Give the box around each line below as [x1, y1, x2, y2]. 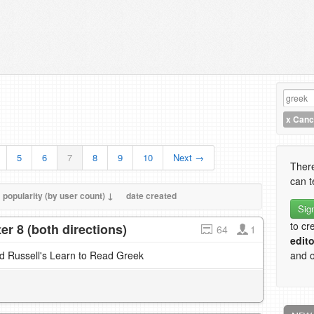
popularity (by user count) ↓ [3, 189, 114, 202]
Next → [173, 151, 204, 164]
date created [126, 189, 177, 202]
